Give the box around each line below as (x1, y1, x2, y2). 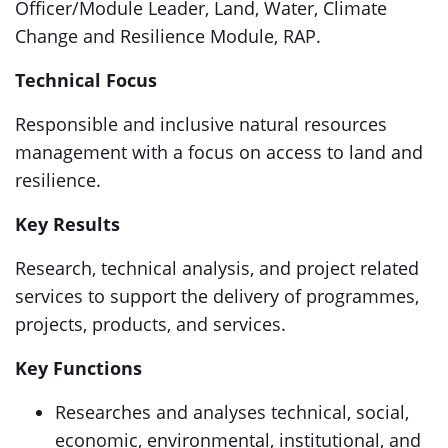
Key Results (15, 212, 120, 236)
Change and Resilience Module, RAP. (15, 24, 321, 48)
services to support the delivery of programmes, (15, 284, 419, 308)
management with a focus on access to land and (15, 140, 423, 164)
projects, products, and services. (15, 312, 286, 336)
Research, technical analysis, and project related (15, 256, 419, 280)
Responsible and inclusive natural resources (15, 112, 387, 136)
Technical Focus (15, 68, 157, 92)
